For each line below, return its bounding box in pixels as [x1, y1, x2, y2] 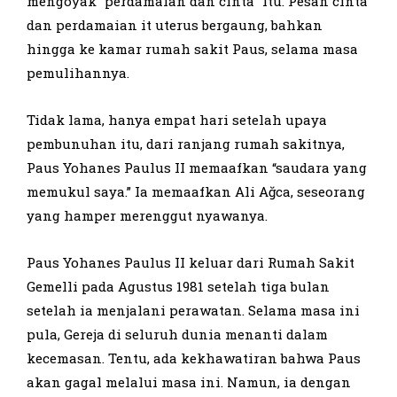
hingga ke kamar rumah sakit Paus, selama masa [27, 39, 358, 58]
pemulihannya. [27, 63, 129, 82]
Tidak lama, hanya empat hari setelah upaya [27, 110, 327, 128]
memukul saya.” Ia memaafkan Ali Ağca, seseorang [27, 182, 365, 200]
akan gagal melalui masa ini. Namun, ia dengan [27, 372, 351, 391]
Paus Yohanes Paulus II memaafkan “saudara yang [27, 158, 367, 176]
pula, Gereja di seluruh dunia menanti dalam [27, 324, 328, 343]
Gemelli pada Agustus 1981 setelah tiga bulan [27, 276, 330, 295]
